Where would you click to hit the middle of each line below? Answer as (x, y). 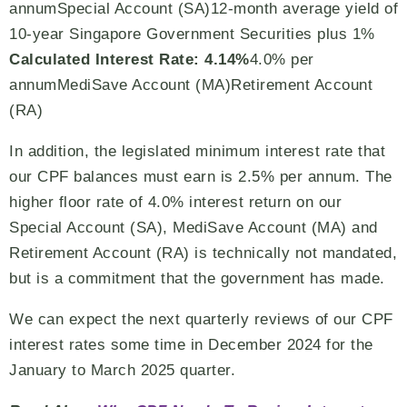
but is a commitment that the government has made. (197, 278)
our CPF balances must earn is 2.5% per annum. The (201, 177)
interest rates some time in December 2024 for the (191, 345)
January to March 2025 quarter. (122, 370)
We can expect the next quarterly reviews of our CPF (201, 319)
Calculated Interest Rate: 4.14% (129, 60)
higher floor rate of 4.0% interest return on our (175, 202)
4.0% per (282, 60)
